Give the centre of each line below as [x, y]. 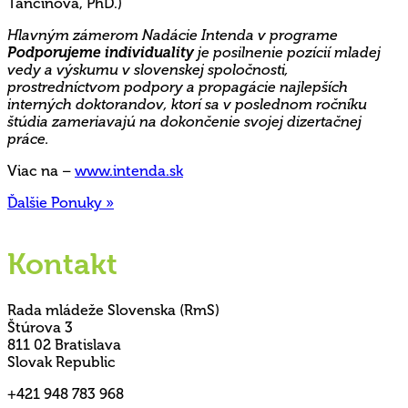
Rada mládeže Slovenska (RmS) [113, 310]
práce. [28, 138]
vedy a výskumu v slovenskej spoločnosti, [148, 69]
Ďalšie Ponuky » [61, 202]
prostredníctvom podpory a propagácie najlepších [178, 87]
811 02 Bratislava [64, 344]
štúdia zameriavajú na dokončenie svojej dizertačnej [184, 121]
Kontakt [62, 265]
